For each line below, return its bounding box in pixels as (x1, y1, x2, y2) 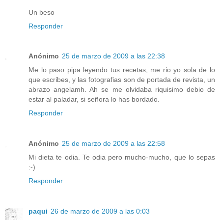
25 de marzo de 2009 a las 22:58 (62, 139, 165, 148)
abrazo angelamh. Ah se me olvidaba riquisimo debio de (28, 85, 215, 94)
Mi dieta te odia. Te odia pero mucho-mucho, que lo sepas (28, 153, 215, 162)
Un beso (28, 8, 55, 16)
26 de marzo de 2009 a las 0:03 (51, 207, 150, 216)
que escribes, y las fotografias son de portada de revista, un (28, 76, 215, 84)
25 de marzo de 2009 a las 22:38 (62, 52, 165, 60)
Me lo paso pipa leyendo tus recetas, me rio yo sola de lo (28, 66, 215, 74)
